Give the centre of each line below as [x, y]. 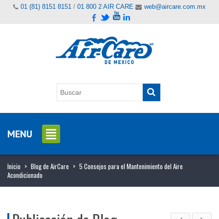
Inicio [14, 166]
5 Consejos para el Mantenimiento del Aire [131, 166]
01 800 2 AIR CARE [105, 7]
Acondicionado [25, 175]
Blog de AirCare [50, 166]
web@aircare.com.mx [175, 7]
